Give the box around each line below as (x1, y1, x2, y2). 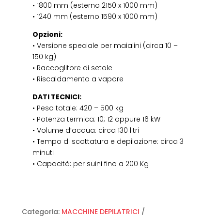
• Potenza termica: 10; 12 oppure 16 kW (32, 114, 161, 124)
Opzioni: (32, 29, 63, 39)
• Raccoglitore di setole (32, 62, 113, 73)
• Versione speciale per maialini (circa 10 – (32, 40, 178, 50)
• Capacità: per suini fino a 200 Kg (32, 158, 149, 169)
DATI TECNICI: (32, 92, 82, 102)
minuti (32, 147, 54, 157)
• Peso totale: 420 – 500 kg (32, 103, 124, 113)
